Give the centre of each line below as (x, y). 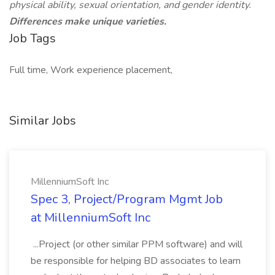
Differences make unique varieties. (88, 21)
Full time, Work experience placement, (91, 70)
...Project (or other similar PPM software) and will (137, 244)
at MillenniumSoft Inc (91, 218)
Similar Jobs (43, 121)
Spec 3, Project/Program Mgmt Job (127, 199)
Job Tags (33, 38)
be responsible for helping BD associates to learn (136, 261)
